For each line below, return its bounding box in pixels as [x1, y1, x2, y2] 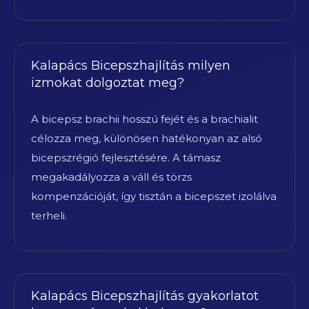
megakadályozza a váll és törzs [31, 170, 192, 183]
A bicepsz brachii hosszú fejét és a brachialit [31, 112, 258, 126]
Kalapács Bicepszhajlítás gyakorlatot [31, 288, 259, 303]
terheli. [31, 208, 67, 222]
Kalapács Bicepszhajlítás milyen [31, 57, 230, 73]
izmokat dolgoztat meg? [31, 74, 184, 90]
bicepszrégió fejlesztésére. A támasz [31, 150, 221, 164]
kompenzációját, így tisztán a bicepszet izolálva [31, 189, 277, 203]
